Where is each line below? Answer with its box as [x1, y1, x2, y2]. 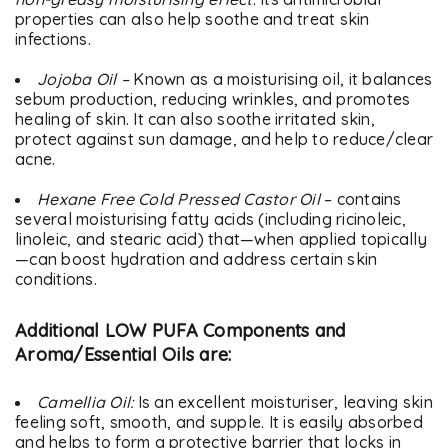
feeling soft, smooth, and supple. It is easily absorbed [15, 412, 423, 432]
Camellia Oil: [37, 392, 134, 412]
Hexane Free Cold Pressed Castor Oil [37, 189, 320, 209]
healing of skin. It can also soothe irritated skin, [15, 109, 375, 129]
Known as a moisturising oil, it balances [133, 69, 433, 89]
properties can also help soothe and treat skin [15, 9, 370, 29]
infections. [15, 29, 91, 49]
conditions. [15, 269, 97, 289]
